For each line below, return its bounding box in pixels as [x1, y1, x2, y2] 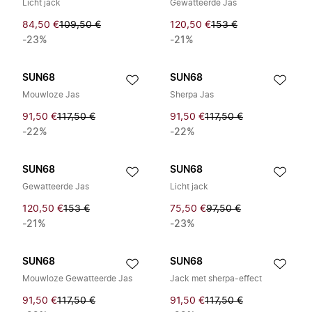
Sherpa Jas [170, 91, 214, 99]
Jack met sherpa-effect [170, 274, 262, 283]
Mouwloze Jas [22, 91, 79, 99]
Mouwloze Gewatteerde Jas [22, 274, 132, 283]
